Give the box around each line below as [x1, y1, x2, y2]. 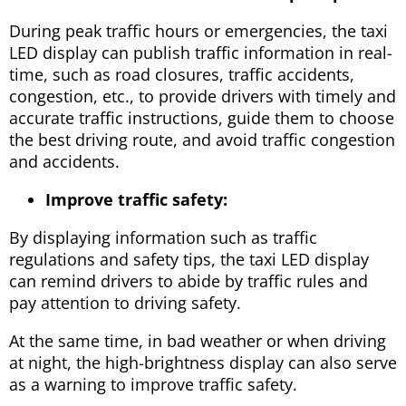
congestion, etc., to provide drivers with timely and [9, 84, 396, 107]
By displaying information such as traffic [9, 226, 317, 248]
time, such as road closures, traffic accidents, [9, 63, 354, 85]
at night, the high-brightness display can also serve [9, 351, 397, 373]
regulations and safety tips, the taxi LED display [9, 247, 369, 270]
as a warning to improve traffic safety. [9, 372, 297, 395]
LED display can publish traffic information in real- [9, 41, 392, 63]
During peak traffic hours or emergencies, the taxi [9, 19, 388, 42]
